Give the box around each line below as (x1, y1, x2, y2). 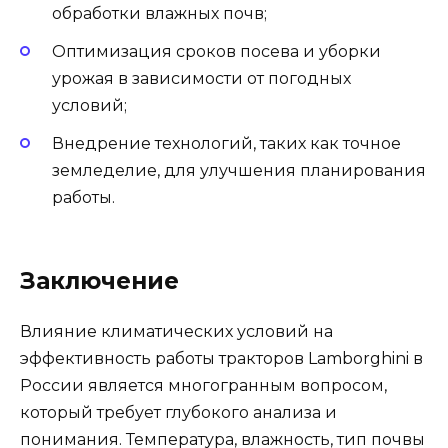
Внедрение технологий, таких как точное (52, 134, 401, 154)
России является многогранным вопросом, (20, 376, 387, 396)
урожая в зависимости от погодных (52, 69, 351, 89)
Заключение (20, 267, 179, 296)
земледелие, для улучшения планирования (52, 161, 426, 181)
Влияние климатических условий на (20, 322, 333, 342)
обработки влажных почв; (52, 3, 267, 23)
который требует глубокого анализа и (20, 403, 337, 423)
